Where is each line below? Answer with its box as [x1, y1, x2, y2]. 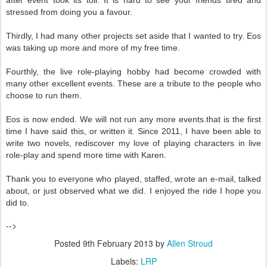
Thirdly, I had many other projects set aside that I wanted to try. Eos [6, 31, 261, 41]
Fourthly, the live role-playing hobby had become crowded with [6, 67, 261, 76]
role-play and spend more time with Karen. [6, 150, 166, 160]
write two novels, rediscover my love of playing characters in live [6, 138, 261, 148]
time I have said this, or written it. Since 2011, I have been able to [6, 126, 261, 136]
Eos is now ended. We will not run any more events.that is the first [6, 114, 261, 124]
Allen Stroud [167, 237, 213, 249]
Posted [54, 237, 83, 249]
